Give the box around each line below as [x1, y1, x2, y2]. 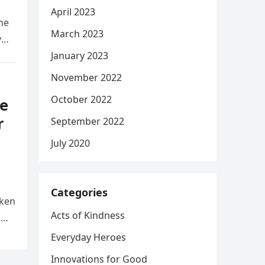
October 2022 [51, 93, 112, 106]
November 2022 [51, 71, 122, 84]
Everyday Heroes [51, 231, 126, 244]
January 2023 [51, 49, 108, 62]
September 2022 [51, 115, 124, 128]
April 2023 [51, 5, 95, 18]
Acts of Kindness [51, 209, 125, 222]
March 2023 [51, 27, 104, 40]
